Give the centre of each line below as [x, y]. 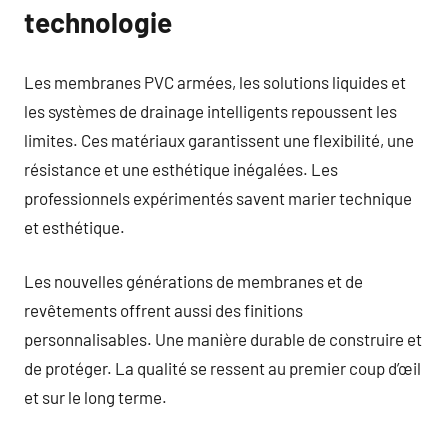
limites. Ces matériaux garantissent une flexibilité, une [219, 139]
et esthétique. [74, 226]
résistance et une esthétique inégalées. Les [181, 168]
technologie [98, 22]
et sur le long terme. [95, 397]
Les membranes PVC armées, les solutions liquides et [215, 81]
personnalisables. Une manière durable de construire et [223, 339]
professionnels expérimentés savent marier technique [218, 197]
